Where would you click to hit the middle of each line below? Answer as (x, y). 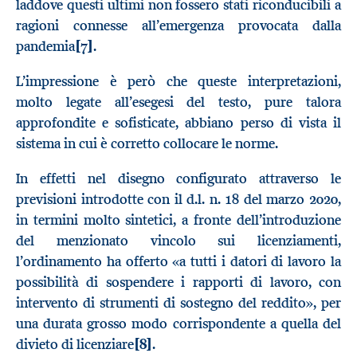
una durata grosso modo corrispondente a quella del (178, 323)
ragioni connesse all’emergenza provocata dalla (178, 26)
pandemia (45, 47)
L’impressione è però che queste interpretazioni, (178, 81)
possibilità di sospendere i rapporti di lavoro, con (178, 282)
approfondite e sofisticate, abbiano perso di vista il (178, 122)
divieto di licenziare (75, 344)
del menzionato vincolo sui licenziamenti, (178, 240)
